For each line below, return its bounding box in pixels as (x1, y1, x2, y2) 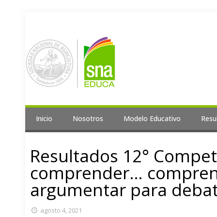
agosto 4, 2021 (40, 206, 82, 215)
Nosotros (73, 114, 103, 124)
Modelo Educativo (124, 114, 181, 124)
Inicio (36, 114, 52, 124)
